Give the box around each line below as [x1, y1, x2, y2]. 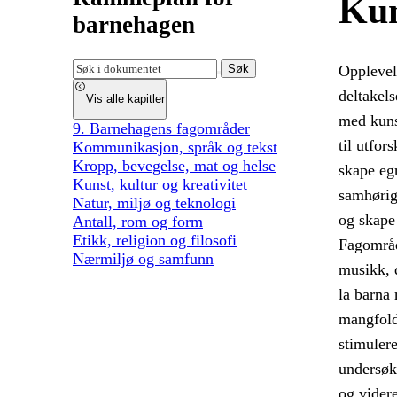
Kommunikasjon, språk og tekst [73, 137, 277, 156]
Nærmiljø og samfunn [73, 249, 214, 268]
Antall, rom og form [73, 212, 203, 230]
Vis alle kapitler [86, 92, 166, 106]
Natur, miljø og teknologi [73, 193, 236, 212]
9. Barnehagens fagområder [73, 119, 250, 137]
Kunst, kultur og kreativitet [73, 175, 247, 193]
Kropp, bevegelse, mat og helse [73, 156, 276, 175]
